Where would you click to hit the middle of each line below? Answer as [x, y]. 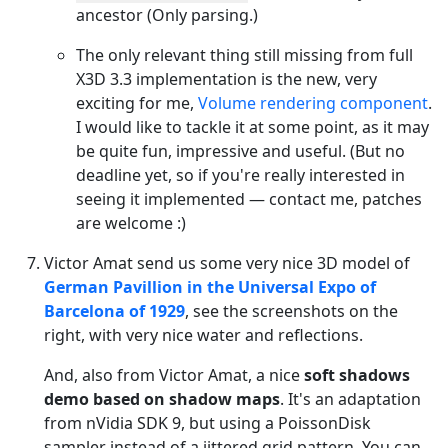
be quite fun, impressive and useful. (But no [240, 150]
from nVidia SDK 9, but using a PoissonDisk [207, 422]
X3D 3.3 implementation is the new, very [226, 78]
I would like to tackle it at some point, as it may [252, 126]
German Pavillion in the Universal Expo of [210, 286]
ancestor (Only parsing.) [167, 14]
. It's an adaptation [350, 398]
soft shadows [357, 374]
